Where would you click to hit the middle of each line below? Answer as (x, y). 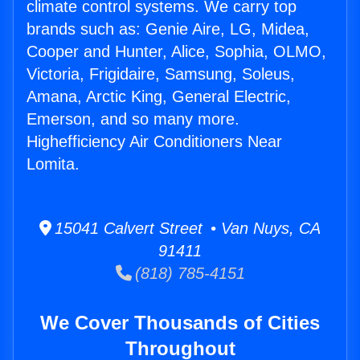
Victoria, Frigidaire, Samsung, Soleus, (161, 74)
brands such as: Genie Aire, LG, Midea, (168, 29)
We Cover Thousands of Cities (180, 323)
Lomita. (53, 164)
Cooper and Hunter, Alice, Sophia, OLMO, (176, 52)
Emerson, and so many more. (133, 119)
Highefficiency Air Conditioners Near (154, 142)
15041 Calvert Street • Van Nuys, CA (186, 229)
